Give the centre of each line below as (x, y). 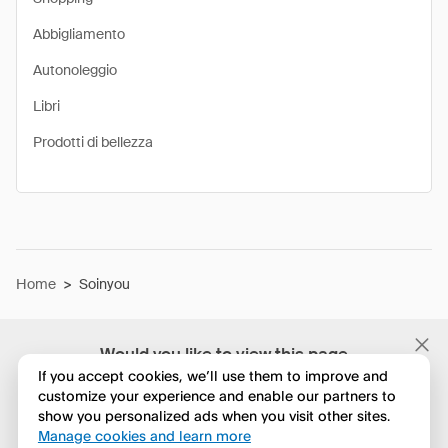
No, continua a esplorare (224, 423)
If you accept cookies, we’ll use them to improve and (212, 376)
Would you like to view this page (224, 354)
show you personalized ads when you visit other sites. (213, 416)
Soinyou (104, 284)
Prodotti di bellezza (93, 142)
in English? (224, 376)
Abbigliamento (79, 34)
